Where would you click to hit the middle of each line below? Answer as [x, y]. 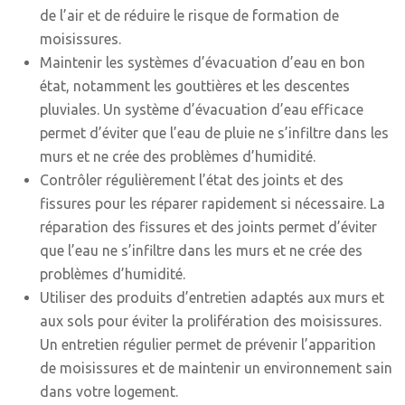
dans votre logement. [109, 391]
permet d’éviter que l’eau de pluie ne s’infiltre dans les [214, 133]
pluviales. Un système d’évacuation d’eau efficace [202, 109]
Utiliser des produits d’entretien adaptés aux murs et [212, 297]
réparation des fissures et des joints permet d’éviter [208, 227]
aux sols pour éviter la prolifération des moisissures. [211, 321]
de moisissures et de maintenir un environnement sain [216, 368]
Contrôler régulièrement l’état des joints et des [192, 180]
